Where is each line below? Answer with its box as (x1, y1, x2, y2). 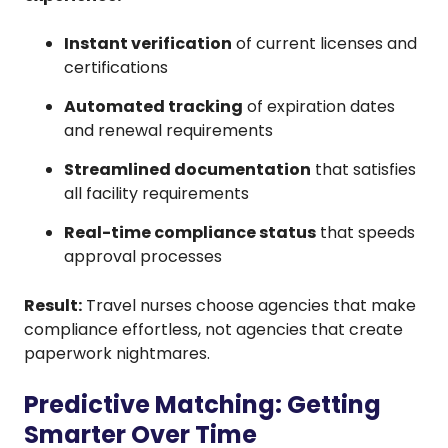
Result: (24, 293, 82, 317)
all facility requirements (64, 181, 249, 205)
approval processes (64, 244, 222, 268)
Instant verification (64, 31, 232, 55)
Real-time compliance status (64, 220, 316, 244)
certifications (64, 55, 168, 79)
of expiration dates (243, 94, 395, 118)
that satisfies (311, 157, 416, 181)
